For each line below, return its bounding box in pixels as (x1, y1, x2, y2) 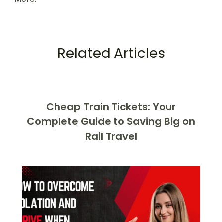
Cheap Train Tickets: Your (46, 99, 176, 113)
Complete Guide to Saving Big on (27, 114, 195, 128)
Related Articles (57, 43, 165, 63)
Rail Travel (85, 129, 137, 143)
